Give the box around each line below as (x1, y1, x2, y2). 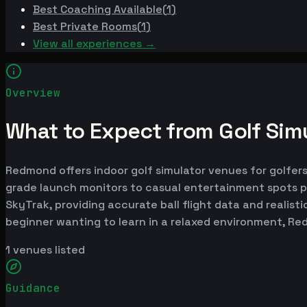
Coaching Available (60, 1, 162, 16)
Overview (5, 85, 60, 100)
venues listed (10, 242, 85, 257)
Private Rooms (60, 19, 137, 34)
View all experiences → (33, 36, 156, 51)
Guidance (5, 280, 60, 295)
